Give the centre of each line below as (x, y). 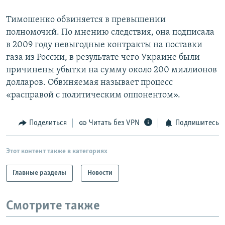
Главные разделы (39, 173)
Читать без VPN (114, 123)
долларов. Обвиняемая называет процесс (89, 83)
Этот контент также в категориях (57, 151)
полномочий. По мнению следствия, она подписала (110, 33)
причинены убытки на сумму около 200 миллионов (111, 70)
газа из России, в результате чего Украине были (103, 58)
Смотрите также (53, 206)
